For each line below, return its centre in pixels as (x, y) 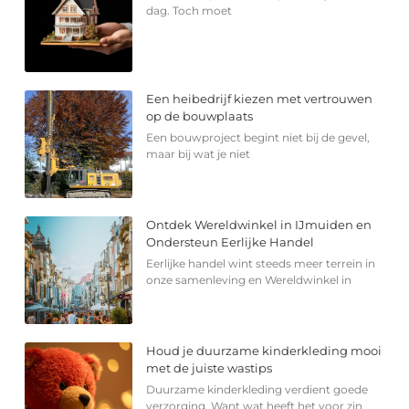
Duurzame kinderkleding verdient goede (257, 389)
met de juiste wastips (210, 367)
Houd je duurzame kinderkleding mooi (264, 350)
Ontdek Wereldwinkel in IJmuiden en (259, 224)
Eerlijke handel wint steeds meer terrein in (261, 263)
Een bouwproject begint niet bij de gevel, (258, 137)
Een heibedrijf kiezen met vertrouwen (260, 98)
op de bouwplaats (200, 115)
